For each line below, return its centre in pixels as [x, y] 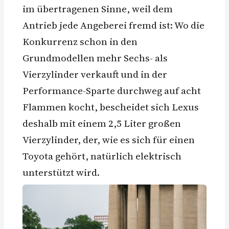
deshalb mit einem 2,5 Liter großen [102, 123]
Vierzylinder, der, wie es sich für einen [109, 139]
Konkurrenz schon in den [80, 41]
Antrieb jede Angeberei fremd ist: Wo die [113, 25]
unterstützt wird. [61, 172]
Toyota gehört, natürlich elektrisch [102, 156]
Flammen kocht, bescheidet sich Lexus [111, 107]
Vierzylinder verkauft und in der [95, 74]
